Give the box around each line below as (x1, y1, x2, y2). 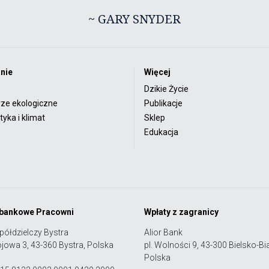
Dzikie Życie (144, 83, 189, 94)
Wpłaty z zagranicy (144, 207, 219, 217)
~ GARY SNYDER (88, 10, 181, 27)
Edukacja (144, 127, 178, 137)
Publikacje (144, 98, 183, 108)
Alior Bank (144, 227, 183, 237)
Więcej (144, 67, 171, 77)
